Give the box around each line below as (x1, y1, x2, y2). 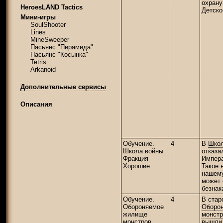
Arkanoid (30, 66, 56, 73)
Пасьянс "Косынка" (30, 51, 88, 58)
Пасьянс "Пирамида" (30, 43, 93, 51)
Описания (20, 101, 52, 108)
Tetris (30, 58, 46, 66)
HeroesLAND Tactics (20, 3, 83, 11)
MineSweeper (30, 36, 69, 43)
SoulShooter (30, 21, 66, 28)
